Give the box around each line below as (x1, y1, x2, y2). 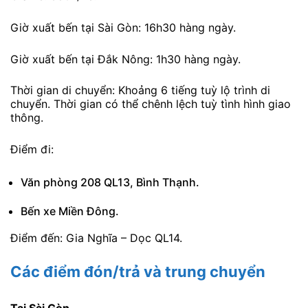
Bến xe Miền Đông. (21, 204, 119, 219)
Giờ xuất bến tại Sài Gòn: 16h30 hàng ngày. (10, 21, 236, 35)
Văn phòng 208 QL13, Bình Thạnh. (21, 175, 199, 190)
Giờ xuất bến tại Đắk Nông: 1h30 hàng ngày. (10, 52, 241, 66)
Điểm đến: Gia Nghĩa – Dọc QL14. (10, 231, 182, 245)
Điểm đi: (10, 142, 57, 156)
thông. (10, 111, 43, 125)
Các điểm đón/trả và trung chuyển (10, 263, 265, 281)
